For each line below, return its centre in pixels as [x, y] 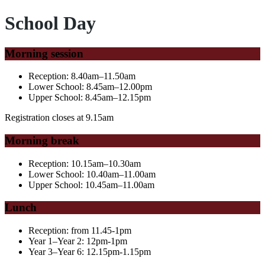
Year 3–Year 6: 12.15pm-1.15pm [90, 252]
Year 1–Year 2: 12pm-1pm [78, 241]
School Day [50, 23]
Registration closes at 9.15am [59, 118]
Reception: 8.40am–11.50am [82, 76]
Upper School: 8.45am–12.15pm [90, 98]
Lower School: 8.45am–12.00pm [90, 87]
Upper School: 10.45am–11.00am [91, 185]
